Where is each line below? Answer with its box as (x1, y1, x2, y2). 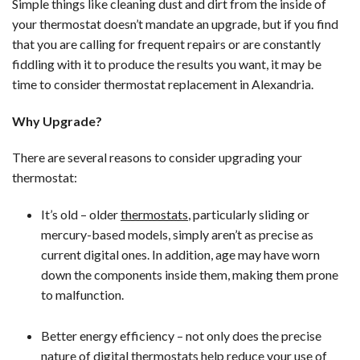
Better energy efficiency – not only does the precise (41, 328, 321, 344)
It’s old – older (41, 207, 121, 223)
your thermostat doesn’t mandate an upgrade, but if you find (12, 15, 338, 31)
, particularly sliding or (188, 207, 309, 223)
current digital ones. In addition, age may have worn (41, 247, 320, 263)
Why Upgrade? (12, 112, 102, 129)
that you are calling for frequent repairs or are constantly (12, 35, 321, 51)
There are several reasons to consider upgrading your (12, 149, 302, 166)
